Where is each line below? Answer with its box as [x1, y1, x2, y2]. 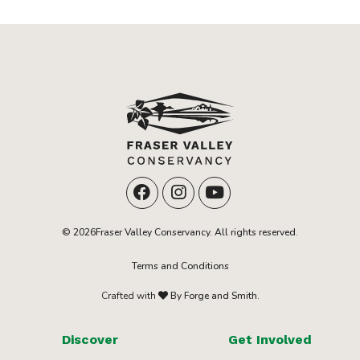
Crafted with [100, 288, 158, 302]
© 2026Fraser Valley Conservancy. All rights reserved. [62, 225, 298, 239]
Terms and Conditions [131, 259, 229, 272]
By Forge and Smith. [167, 288, 260, 302]
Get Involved [227, 332, 312, 348]
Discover [62, 332, 119, 348]
